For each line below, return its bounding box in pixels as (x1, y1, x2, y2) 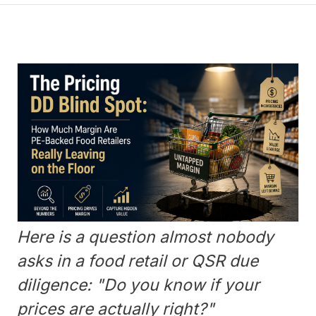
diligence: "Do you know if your (17, 274, 260, 295)
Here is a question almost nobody (17, 226, 274, 247)
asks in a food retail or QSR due (17, 250, 258, 271)
